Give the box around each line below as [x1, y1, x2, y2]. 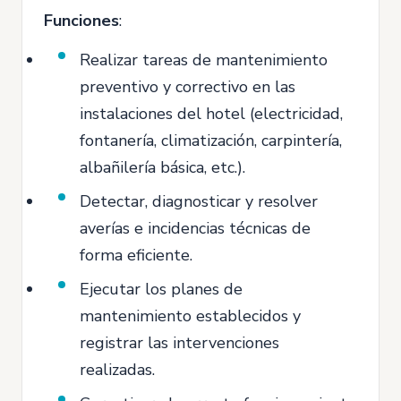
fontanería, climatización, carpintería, [80, 130, 342, 151]
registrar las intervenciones [80, 332, 279, 354]
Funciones [44, 10, 119, 31]
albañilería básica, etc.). [80, 157, 245, 178]
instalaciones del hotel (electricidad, [80, 103, 343, 124]
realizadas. [80, 359, 155, 380]
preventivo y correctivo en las [80, 76, 295, 98]
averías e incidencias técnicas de [80, 218, 311, 239]
